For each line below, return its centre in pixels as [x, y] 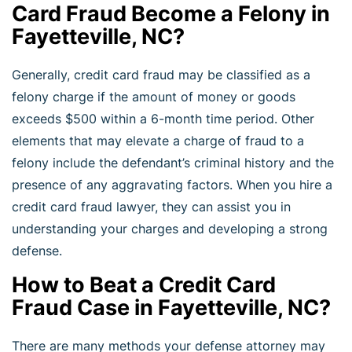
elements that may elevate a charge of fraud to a [158, 140]
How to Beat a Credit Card [144, 284]
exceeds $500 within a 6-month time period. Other [163, 118]
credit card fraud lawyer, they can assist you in [151, 206]
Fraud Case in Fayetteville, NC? [171, 307]
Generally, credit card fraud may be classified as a [161, 74]
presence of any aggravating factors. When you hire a [172, 184]
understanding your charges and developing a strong [170, 228]
